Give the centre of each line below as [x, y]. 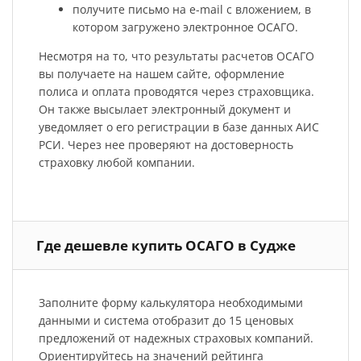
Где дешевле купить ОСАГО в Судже [166, 245]
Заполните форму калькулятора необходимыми [170, 303]
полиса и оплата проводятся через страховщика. [176, 91]
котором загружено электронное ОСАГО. [185, 27]
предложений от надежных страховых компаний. [176, 338]
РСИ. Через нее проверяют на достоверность [166, 144]
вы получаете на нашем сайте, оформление [161, 73]
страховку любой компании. [116, 162]
